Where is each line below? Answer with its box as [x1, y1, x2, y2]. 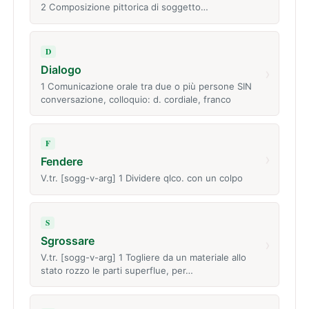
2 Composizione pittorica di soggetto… [40, 1, 208, 13]
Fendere [40, 154, 83, 169]
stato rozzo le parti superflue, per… [40, 264, 193, 276]
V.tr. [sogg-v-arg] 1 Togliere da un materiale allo [40, 251, 246, 263]
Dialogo [40, 62, 81, 77]
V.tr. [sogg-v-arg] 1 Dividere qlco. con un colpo [40, 172, 243, 184]
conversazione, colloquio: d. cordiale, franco [40, 93, 231, 105]
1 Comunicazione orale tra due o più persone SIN [40, 80, 252, 92]
